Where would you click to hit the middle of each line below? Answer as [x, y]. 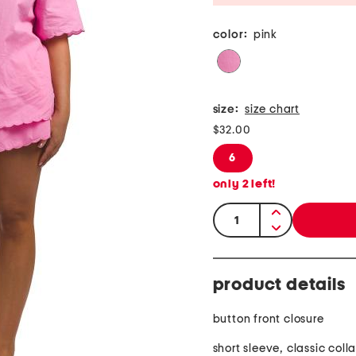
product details [279, 285]
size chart [272, 110]
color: [230, 35]
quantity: [240, 213]
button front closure [268, 319]
